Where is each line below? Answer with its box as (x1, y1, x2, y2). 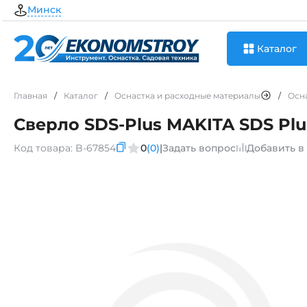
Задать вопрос (162, 142, 236, 154)
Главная (14, 90, 47, 101)
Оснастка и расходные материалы (114, 90, 260, 101)
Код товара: (14, 142, 73, 154)
